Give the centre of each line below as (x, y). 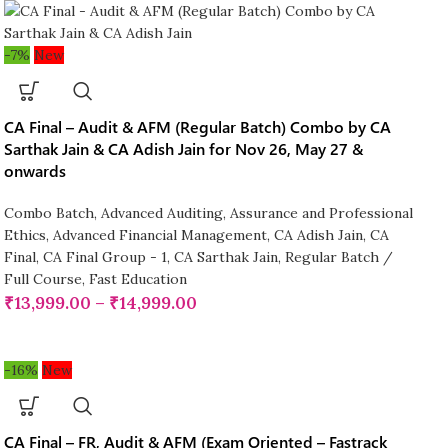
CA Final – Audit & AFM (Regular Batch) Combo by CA (197, 127)
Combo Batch (48, 213)
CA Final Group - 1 (104, 257)
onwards (34, 171)
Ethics (24, 235)
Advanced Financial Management (159, 235)
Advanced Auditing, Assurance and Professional (256, 213)
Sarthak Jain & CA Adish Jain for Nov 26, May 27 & (183, 149)
